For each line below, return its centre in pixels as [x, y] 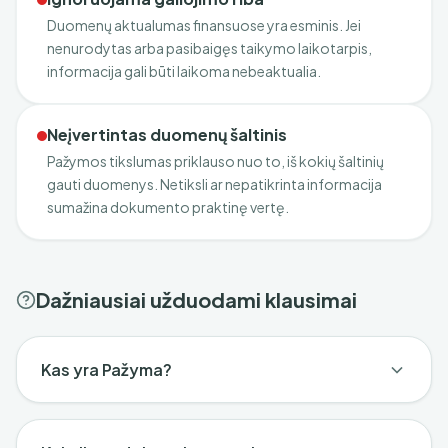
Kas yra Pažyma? [106, 369]
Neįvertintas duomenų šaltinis [167, 134]
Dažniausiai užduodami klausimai [196, 299]
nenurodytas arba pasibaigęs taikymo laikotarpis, [209, 48]
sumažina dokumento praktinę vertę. [168, 207]
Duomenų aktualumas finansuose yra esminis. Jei [204, 25]
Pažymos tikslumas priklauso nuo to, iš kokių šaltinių [215, 161]
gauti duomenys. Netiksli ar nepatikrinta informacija [214, 184]
